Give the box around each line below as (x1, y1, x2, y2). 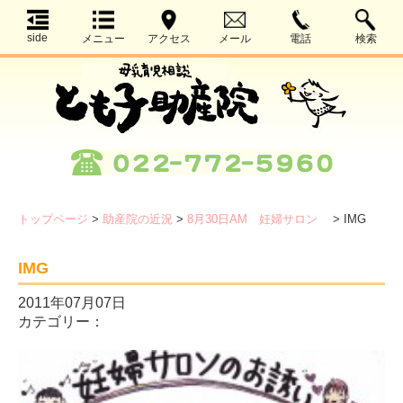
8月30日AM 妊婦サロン (187, 212, 329, 226)
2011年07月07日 (18, 295, 126, 310)
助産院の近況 (103, 212, 173, 226)
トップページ (18, 212, 88, 226)
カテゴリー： (18, 314, 104, 329)
